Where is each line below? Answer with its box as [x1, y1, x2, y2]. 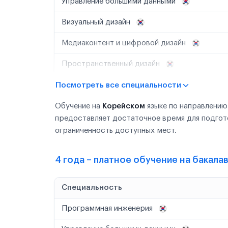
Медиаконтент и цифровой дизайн [62, 39, 188, 47]
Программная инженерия [62, 205, 155, 212]
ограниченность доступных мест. [55, 127, 177, 134]
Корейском [102, 102, 145, 110]
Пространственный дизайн [62, 60, 162, 68]
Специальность [62, 184, 122, 191]
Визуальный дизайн [62, 18, 132, 26]
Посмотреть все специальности [55, 81, 181, 89]
